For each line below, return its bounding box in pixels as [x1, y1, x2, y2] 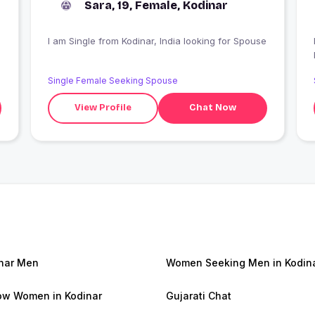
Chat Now [189, 102, 237, 114]
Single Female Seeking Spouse [47, 75, 178, 86]
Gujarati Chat [166, 289, 231, 302]
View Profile [75, 102, 132, 114]
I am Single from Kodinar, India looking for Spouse [121, 34, 266, 46]
